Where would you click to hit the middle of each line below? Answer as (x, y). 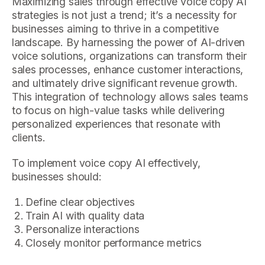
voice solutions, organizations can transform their (129, 56)
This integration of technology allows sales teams (130, 97)
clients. (28, 138)
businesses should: (56, 177)
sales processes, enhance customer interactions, (127, 70)
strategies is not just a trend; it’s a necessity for (124, 15)
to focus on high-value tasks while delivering (118, 111)
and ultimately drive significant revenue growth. (125, 83)
